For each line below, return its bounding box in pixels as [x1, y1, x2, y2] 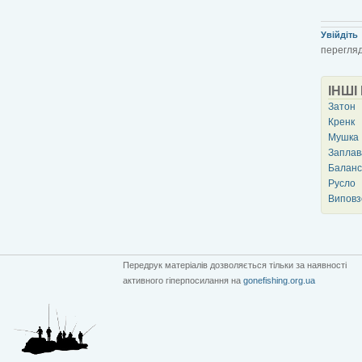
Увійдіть [321, 29, 358, 40]
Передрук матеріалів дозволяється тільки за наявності [123, 259, 347, 270]
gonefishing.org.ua [243, 275, 315, 285]
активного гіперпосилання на [123, 275, 243, 285]
